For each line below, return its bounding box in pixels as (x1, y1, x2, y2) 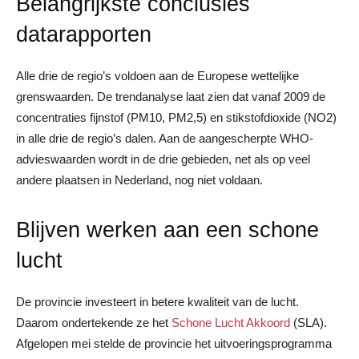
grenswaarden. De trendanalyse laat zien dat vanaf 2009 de (16, 89, 325, 103)
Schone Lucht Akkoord (171, 315, 290, 329)
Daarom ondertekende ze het (16, 315, 171, 329)
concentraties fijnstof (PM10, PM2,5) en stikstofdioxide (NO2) (16, 110, 337, 124)
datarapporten (16, 22, 151, 46)
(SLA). (290, 315, 327, 329)
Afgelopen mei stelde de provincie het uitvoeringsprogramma (16, 336, 332, 350)
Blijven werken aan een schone (16, 217, 319, 242)
